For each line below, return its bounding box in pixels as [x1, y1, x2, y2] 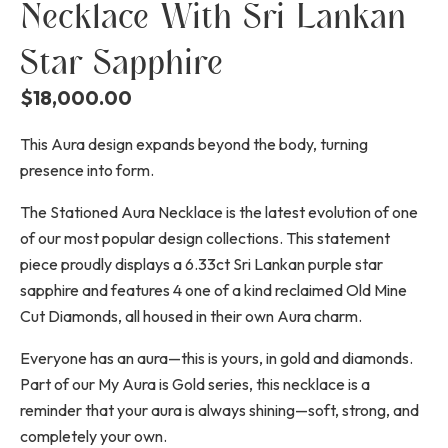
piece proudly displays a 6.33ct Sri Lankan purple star [20, 254, 383, 275]
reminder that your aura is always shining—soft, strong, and [20, 400, 419, 421]
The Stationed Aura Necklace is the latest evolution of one [20, 202, 418, 223]
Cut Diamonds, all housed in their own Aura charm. [20, 306, 362, 327]
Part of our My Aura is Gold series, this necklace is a [20, 374, 370, 395]
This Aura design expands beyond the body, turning [20, 134, 368, 155]
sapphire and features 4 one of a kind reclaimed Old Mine [20, 280, 407, 301]
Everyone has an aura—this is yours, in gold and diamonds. [20, 348, 413, 369]
